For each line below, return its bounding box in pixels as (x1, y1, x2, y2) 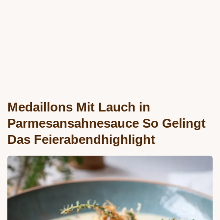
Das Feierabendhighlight (7, 133, 155, 147)
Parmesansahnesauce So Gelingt (7, 116, 206, 131)
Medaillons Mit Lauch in (7, 100, 150, 114)
